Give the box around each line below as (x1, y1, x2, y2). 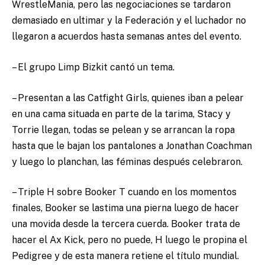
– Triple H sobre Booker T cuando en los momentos (12, 186, 237, 198)
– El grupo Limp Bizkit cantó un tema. (12, 62, 174, 73)
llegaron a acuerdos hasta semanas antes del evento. (12, 31, 241, 43)
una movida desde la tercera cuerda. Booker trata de (12, 218, 240, 230)
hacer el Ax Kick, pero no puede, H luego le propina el (12, 234, 247, 246)
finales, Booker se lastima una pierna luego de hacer (12, 202, 239, 214)
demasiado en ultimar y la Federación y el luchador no (12, 15, 246, 27)
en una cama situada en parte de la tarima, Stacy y (12, 108, 231, 119)
